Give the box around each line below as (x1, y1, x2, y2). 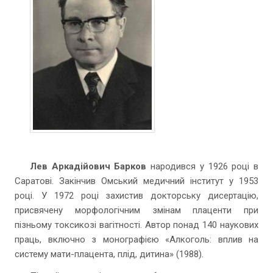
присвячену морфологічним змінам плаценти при (15, 205, 258, 216)
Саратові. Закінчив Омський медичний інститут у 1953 (15, 175, 258, 186)
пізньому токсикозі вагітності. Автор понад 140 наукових (15, 219, 258, 230)
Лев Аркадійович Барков (30, 161, 147, 172)
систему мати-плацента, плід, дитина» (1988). (15, 249, 204, 260)
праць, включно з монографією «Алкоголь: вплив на (15, 234, 258, 245)
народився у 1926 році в (146, 161, 259, 172)
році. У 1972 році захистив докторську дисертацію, (15, 190, 258, 201)
